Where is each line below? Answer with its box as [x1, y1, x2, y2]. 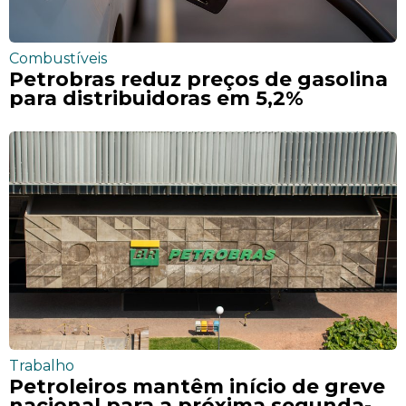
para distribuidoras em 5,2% [9, 86, 304, 111]
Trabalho [9, 357, 74, 375]
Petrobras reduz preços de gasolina [9, 67, 388, 92]
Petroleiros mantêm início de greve [9, 374, 385, 399]
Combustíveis [9, 50, 107, 68]
